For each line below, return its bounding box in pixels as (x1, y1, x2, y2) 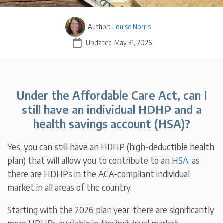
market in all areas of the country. (7, 181, 132, 193)
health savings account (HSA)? (33, 116, 190, 131)
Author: (87, 22, 110, 31)
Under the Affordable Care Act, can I (16, 87, 207, 103)
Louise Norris (112, 22, 151, 31)
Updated (86, 38, 112, 47)
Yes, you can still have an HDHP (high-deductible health (7, 141, 215, 153)
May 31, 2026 (114, 38, 152, 47)
